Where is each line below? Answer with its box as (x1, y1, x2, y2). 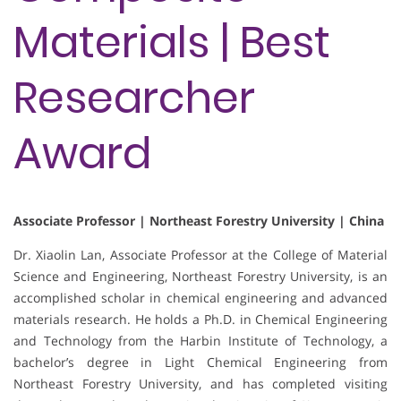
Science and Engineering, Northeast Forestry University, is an (13, 268, 388, 286)
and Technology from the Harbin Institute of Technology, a (13, 332, 388, 350)
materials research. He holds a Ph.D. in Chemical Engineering (13, 311, 388, 328)
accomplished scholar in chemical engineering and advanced (13, 289, 388, 307)
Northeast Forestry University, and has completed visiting (13, 375, 388, 393)
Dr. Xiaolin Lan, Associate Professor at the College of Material (13, 246, 388, 264)
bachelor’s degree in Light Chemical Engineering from (13, 354, 388, 371)
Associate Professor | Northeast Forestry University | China (13, 212, 384, 230)
